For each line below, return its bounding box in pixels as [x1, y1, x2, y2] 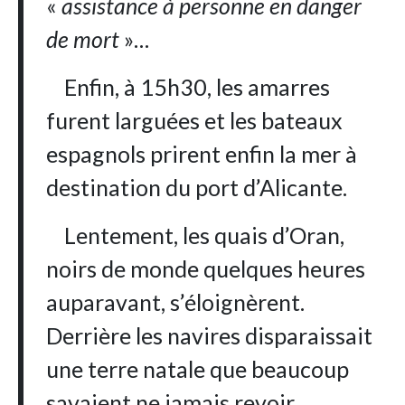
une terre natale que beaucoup [46, 355, 350, 383]
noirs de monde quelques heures [46, 255, 366, 283]
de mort [46, 25, 120, 53]
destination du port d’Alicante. [46, 174, 348, 202]
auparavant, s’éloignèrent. [46, 288, 306, 316]
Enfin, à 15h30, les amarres [46, 73, 331, 101]
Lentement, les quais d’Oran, [46, 221, 345, 250]
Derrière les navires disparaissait [46, 322, 373, 350]
